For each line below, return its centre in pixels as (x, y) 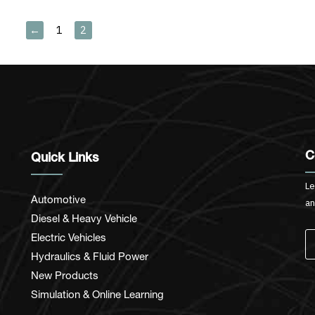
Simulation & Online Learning (97, 294)
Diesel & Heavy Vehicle (84, 218)
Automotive (58, 199)
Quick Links (65, 159)
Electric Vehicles (69, 237)
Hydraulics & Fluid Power (90, 256)
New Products (65, 275)
